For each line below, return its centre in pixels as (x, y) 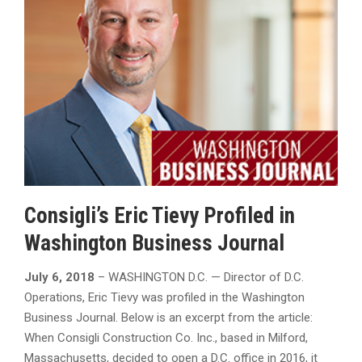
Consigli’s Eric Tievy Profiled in (160, 215)
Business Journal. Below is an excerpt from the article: (168, 318)
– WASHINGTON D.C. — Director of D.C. (199, 278)
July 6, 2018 (59, 278)
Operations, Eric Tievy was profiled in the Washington (164, 298)
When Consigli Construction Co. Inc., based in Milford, (166, 338)
